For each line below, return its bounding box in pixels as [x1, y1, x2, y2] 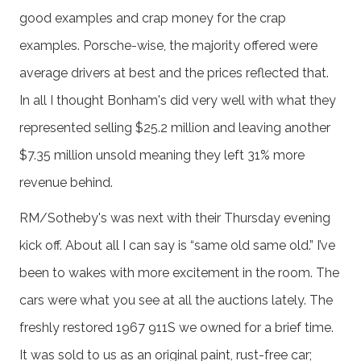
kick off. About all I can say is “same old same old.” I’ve [19, 237, 335, 253]
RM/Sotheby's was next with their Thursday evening [19, 210, 330, 226]
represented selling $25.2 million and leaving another [19, 119, 330, 135]
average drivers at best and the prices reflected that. [19, 64, 329, 81]
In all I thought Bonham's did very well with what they [19, 92, 336, 108]
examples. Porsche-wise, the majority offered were [19, 37, 317, 53]
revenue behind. [19, 174, 113, 190]
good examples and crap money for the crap [19, 10, 286, 26]
